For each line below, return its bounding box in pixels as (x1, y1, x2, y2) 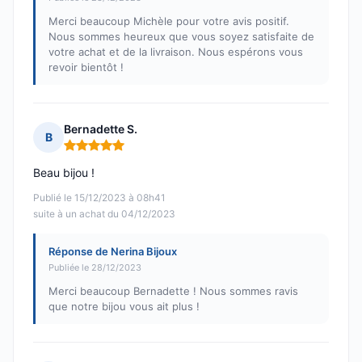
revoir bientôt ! (48, 61, 124, 74)
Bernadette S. (64, 122, 137, 137)
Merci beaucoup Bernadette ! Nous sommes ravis (48, 284, 298, 298)
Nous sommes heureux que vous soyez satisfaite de (48, 30, 314, 44)
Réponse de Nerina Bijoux (48, 245, 177, 259)
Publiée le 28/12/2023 (48, 262, 141, 274)
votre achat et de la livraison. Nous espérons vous (48, 45, 303, 59)
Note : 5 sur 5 (63, 144, 140, 160)
